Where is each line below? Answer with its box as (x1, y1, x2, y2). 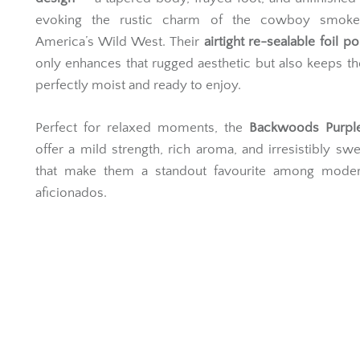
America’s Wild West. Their (35, 35, 204, 49)
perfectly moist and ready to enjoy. (35, 78, 241, 92)
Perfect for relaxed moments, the (35, 120, 249, 135)
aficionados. (35, 185, 107, 200)
